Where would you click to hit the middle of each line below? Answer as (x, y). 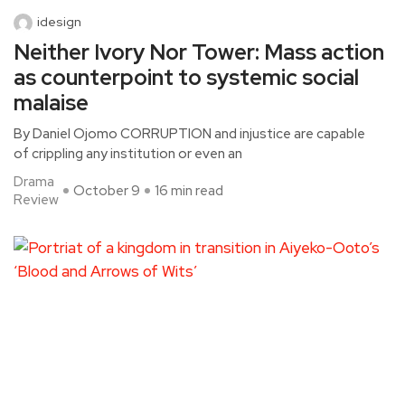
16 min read (189, 191)
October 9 (107, 191)
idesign (59, 22)
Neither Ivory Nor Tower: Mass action (199, 52)
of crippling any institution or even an (128, 154)
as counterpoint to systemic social (186, 78)
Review (36, 200)
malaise (51, 103)
